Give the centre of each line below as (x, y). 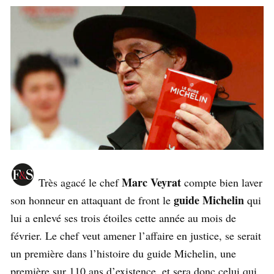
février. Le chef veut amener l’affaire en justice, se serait (136, 235)
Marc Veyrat (151, 182)
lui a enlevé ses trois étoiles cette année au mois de (123, 217)
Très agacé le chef (78, 182)
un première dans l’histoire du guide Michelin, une (123, 253)
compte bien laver (222, 182)
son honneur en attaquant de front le (92, 200)
